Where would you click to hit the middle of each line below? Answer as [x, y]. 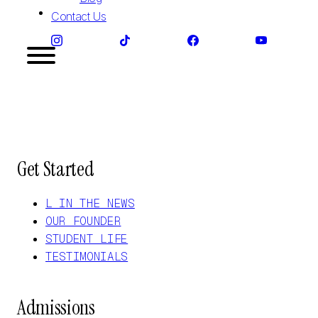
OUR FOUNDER [83, 221]
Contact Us [79, 16]
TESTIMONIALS [87, 256]
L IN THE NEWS [90, 203]
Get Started [56, 169]
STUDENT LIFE [87, 238]
